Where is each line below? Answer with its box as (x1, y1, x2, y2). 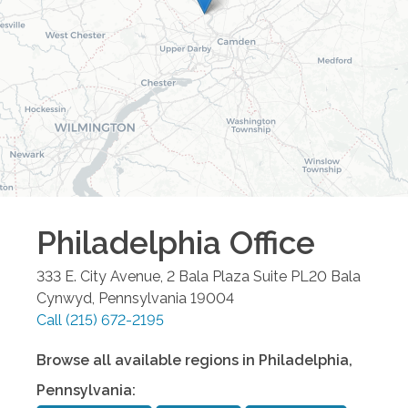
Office (221, 223, 315, 261)
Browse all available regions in (36, 351, 259, 369)
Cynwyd (36, 289, 92, 307)
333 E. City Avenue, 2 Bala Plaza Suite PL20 (36, 267, 327, 285)
